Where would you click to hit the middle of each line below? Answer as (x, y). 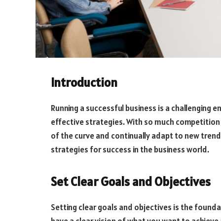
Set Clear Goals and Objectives (131, 182)
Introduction (84, 82)
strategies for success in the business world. (130, 149)
